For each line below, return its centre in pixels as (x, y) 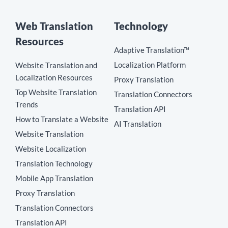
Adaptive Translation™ (152, 50)
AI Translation (138, 124)
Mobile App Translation (54, 178)
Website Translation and (56, 65)
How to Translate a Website (62, 119)
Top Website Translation (56, 92)
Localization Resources (54, 78)
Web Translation (54, 26)
